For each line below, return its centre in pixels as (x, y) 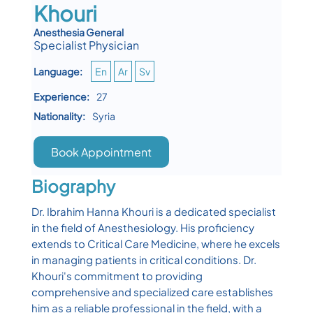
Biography (73, 185)
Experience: (62, 97)
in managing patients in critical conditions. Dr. (144, 259)
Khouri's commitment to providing (117, 275)
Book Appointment (102, 152)
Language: (58, 72)
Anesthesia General (79, 32)
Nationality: (60, 116)
